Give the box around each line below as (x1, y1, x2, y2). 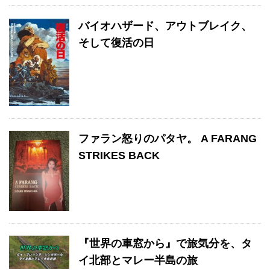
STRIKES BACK (78, 149, 160, 162)
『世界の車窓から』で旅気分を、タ (78, 237, 252, 250)
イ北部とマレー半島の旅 (78, 254, 198, 266)
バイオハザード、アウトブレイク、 (78, 19, 252, 32)
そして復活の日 (78, 36, 154, 49)
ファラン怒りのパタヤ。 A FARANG (78, 132, 257, 145)
